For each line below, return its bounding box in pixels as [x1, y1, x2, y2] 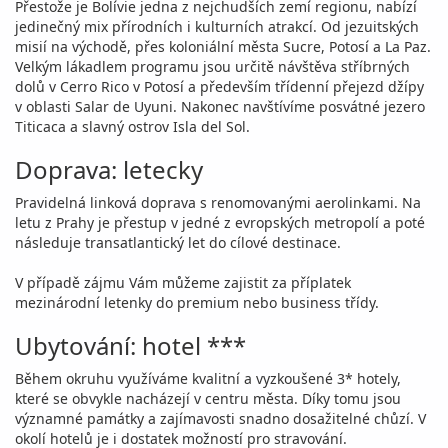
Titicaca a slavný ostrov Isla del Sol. [15, 117, 250, 136]
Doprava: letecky [15, 153, 203, 186]
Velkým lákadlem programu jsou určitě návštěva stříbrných [15, 57, 410, 76]
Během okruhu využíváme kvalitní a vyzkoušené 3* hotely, [15, 369, 401, 388]
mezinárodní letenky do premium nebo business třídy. [15, 293, 379, 312]
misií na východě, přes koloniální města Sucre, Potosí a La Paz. [15, 37, 431, 56]
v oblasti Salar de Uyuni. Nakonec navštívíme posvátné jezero [15, 97, 425, 116]
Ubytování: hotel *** [15, 329, 246, 362]
